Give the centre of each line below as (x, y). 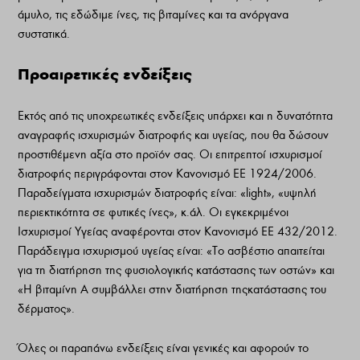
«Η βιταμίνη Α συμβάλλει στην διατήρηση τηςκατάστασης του (172, 289)
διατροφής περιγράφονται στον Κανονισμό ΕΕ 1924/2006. (168, 173)
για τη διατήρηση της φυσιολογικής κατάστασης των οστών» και (176, 270)
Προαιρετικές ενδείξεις (105, 74)
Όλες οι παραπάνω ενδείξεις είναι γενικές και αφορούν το (164, 348)
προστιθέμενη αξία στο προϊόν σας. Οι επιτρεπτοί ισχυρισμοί (170, 154)
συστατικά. (44, 34)
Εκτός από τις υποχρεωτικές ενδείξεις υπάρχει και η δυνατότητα (176, 115)
